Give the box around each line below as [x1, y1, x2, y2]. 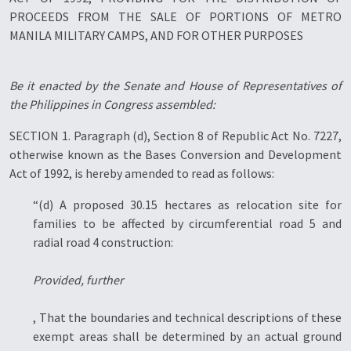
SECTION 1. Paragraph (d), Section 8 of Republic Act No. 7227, [9, 128, 342, 143]
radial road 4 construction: [33, 234, 173, 250]
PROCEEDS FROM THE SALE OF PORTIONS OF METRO [9, 9, 342, 24]
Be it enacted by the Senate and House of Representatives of [9, 78, 342, 93]
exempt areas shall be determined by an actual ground [33, 328, 342, 344]
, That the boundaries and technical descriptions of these [33, 309, 342, 325]
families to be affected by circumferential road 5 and [33, 215, 342, 231]
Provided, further [33, 272, 124, 288]
